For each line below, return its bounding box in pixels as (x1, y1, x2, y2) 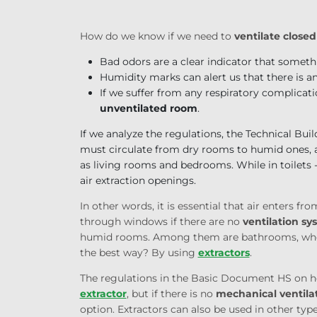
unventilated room (99, 101, 197, 115)
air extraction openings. (79, 173, 196, 187)
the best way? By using (79, 246, 198, 259)
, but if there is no (126, 287, 216, 300)
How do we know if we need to (79, 29, 234, 42)
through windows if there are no (79, 214, 243, 228)
